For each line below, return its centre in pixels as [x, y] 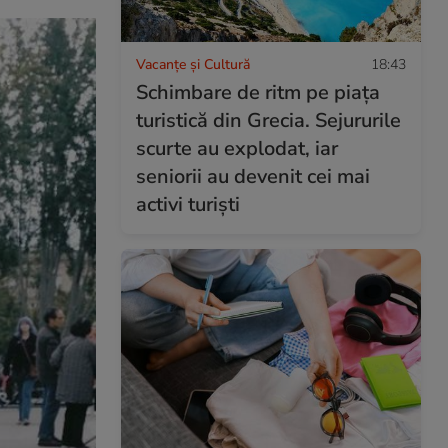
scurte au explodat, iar [237, 148]
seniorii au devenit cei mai [253, 176]
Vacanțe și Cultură [193, 64]
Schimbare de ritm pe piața [258, 92]
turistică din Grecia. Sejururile [268, 120]
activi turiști [188, 204]
